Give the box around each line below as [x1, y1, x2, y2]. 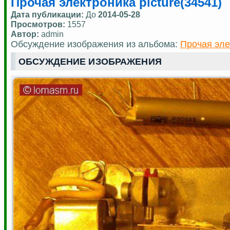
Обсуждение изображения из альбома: [11, 39, 180, 49]
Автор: [11, 29, 39, 39]
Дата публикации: [11, 9, 86, 19]
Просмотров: [11, 19, 67, 29]
